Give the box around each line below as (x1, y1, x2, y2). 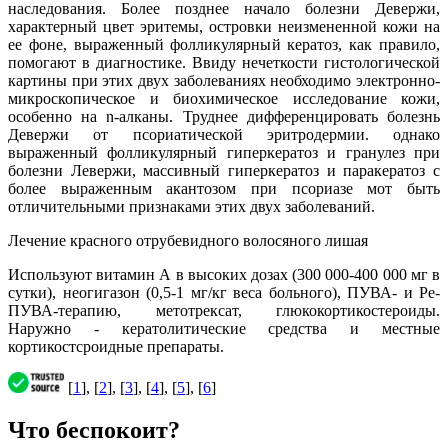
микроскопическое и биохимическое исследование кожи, (8, 90, 440, 108)
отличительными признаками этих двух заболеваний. (8, 198, 375, 216)
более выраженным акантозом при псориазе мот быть (8, 180, 440, 198)
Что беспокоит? (8, 417, 180, 444)
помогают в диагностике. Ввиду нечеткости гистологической (8, 54, 440, 72)
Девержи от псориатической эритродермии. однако (8, 126, 440, 144)
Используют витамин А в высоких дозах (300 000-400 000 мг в (8, 266, 440, 284)
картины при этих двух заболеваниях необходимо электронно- (8, 72, 440, 90)
